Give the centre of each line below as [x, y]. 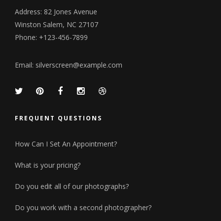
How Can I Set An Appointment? [66, 144]
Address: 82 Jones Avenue [56, 12]
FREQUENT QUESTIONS [58, 118]
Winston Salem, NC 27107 [56, 24]
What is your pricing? [48, 165]
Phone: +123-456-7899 [51, 37]
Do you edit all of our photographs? [72, 186]
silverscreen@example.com [79, 65]
